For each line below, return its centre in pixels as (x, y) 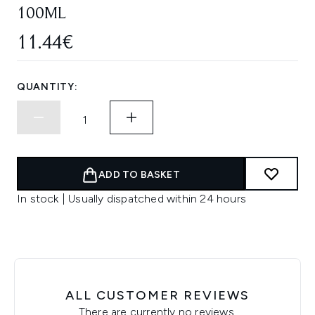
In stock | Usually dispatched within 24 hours (131, 199)
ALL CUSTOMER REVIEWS (157, 295)
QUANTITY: (47, 87)
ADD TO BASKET (139, 175)
